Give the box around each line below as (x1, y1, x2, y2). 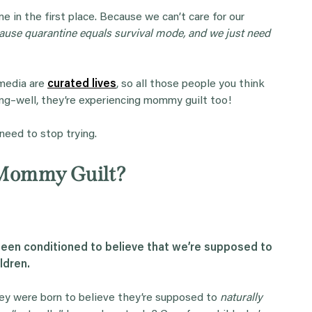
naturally (220, 292, 263, 304)
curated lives (47, 78, 116, 90)
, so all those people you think (116, 78, 265, 90)
